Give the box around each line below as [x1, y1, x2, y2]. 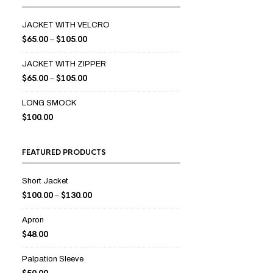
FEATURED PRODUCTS [22, 147, 106, 157]
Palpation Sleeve [22, 255, 83, 263]
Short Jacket [22, 177, 68, 185]
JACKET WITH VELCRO [22, 21, 110, 29]
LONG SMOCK [22, 99, 76, 107]
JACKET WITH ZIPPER [22, 60, 106, 68]
